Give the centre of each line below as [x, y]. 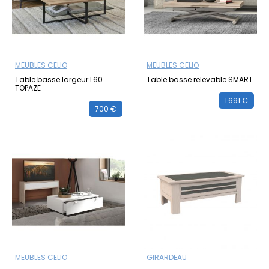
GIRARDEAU [167, 257]
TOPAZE [28, 88]
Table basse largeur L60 [59, 80]
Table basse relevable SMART [200, 80]
